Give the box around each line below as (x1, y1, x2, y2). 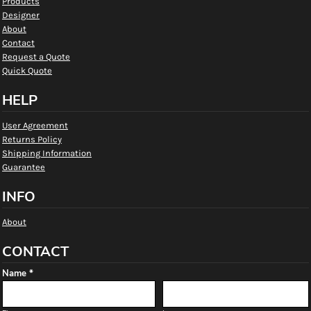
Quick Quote (2, 65, 52, 76)
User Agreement (2, 120, 68, 131)
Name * (2, 267, 33, 280)
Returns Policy (2, 134, 62, 144)
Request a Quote (2, 51, 70, 62)
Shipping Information (2, 148, 92, 158)
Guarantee (2, 162, 45, 172)
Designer (2, 10, 40, 20)
